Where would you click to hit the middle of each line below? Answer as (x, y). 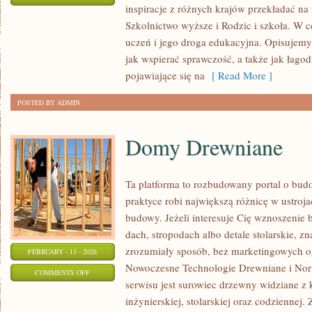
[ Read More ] (239, 75)
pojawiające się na (165, 75)
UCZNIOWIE (108, 13)
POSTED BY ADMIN (49, 102)
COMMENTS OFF (63, 272)
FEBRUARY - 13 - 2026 (63, 251)
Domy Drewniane (204, 147)
